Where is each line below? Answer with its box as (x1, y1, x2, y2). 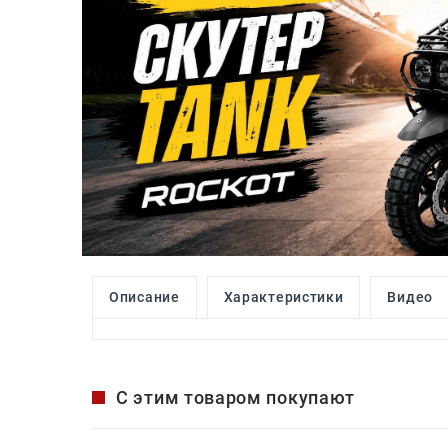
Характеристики (223, 288, 344, 305)
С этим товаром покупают (116, 386, 356, 408)
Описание (109, 288, 180, 305)
